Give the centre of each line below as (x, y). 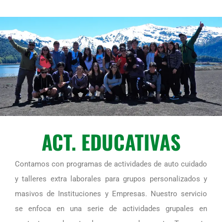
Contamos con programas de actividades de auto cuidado (111, 164)
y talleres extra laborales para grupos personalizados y (111, 179)
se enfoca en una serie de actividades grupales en (111, 209)
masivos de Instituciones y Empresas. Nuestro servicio (111, 194)
